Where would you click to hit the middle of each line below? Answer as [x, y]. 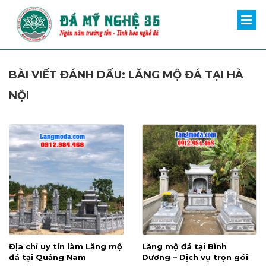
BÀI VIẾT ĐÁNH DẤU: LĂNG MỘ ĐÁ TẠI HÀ [126, 75]
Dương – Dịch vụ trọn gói [195, 257]
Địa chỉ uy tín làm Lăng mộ [66, 246]
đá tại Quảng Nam [47, 257]
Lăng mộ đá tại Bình [184, 246]
